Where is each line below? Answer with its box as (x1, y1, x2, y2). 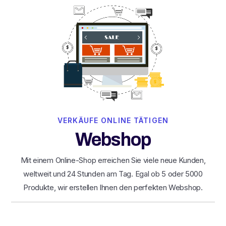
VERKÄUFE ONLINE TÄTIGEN (58, 116, 168, 125)
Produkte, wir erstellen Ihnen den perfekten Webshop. (23, 182, 203, 192)
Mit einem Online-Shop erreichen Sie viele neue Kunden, (20, 155, 206, 165)
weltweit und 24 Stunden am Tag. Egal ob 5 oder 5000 (23, 168, 203, 179)
